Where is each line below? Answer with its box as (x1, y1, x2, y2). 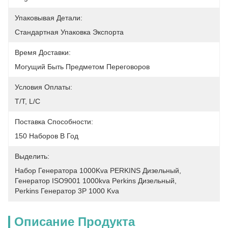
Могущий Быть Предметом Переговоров (15, 63, 150, 71)
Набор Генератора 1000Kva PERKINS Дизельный (15, 166, 179, 175)
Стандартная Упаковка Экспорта (15, 28, 124, 36)
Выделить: (15, 152, 49, 160)
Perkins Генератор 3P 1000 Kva (15, 187, 119, 195)
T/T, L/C (15, 97, 40, 105)
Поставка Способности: (15, 118, 93, 126)
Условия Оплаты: (15, 83, 72, 91)
